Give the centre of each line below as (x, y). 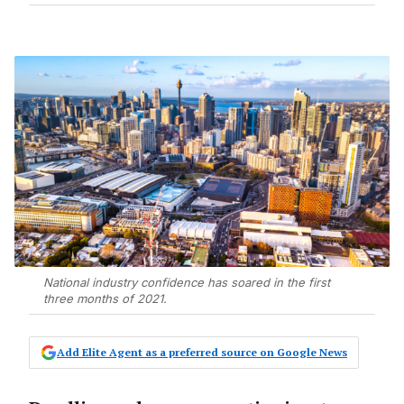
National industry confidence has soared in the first (187, 283)
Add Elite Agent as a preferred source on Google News (202, 353)
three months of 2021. (105, 299)
